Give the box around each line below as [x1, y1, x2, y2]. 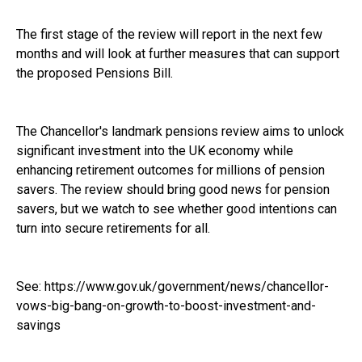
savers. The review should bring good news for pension [16, 181, 330, 197]
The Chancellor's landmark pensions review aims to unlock [16, 123, 344, 139]
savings [16, 317, 61, 333]
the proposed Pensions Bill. [16, 65, 173, 81]
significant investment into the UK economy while [16, 142, 293, 158]
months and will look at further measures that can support [16, 45, 339, 61]
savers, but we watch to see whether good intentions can [16, 200, 337, 217]
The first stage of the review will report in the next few [16, 26, 322, 42]
